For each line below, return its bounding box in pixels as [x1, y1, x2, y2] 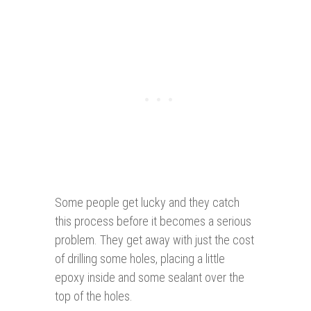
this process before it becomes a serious [55, 214, 251, 229]
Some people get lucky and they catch [55, 195, 239, 210]
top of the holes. [55, 289, 133, 304]
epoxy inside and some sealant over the [55, 270, 244, 285]
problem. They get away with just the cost [55, 233, 254, 248]
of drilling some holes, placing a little [55, 251, 225, 267]
